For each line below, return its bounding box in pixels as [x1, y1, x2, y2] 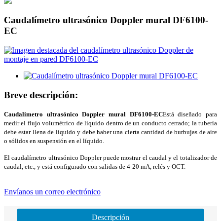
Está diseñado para [162, 110, 218, 118]
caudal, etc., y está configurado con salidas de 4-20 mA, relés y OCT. [4, 163, 185, 171]
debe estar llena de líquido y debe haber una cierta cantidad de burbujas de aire [4, 128, 217, 136]
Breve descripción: [4, 89, 78, 100]
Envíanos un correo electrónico [4, 187, 101, 196]
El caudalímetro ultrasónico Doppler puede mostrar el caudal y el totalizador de [4, 154, 217, 162]
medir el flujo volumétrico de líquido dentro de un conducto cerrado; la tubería [4, 119, 217, 127]
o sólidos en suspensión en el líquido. [4, 137, 104, 145]
